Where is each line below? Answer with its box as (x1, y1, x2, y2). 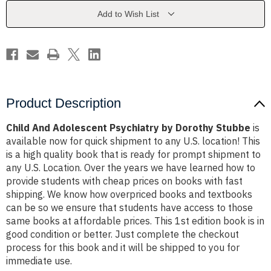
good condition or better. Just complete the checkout (6, 228, 239, 241)
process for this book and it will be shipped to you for (6, 241, 240, 254)
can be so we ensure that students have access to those (6, 201, 253, 214)
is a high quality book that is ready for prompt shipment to (6, 148, 261, 161)
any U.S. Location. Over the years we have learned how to (6, 162, 255, 174)
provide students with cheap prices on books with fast (6, 175, 243, 188)
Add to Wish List (97, 9, 159, 19)
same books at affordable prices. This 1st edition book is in (6, 215, 264, 227)
